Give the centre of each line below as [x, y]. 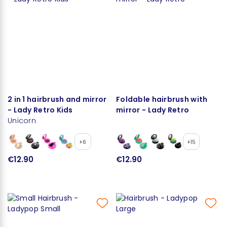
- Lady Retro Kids [40, 110]
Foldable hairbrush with [162, 99]
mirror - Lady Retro [153, 110]
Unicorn [22, 120]
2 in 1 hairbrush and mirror [57, 99]
